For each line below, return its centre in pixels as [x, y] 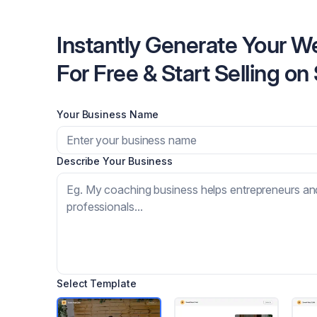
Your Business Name [108, 114]
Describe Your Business [115, 161]
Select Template [97, 283]
